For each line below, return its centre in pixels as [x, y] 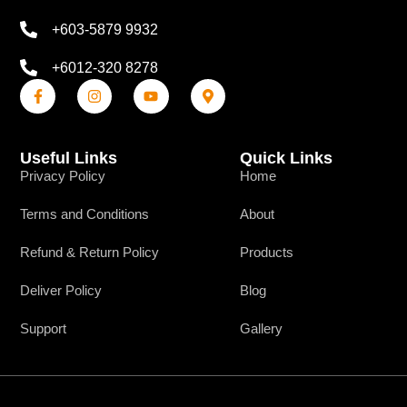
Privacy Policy [63, 176]
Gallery [262, 329]
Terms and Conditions [85, 214]
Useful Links [69, 159]
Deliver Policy [61, 291]
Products [267, 253]
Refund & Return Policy [90, 253]
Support [44, 329]
